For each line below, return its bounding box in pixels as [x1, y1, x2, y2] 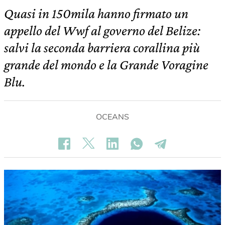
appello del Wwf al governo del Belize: [4, 23, 200, 38]
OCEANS [96, 111, 129, 123]
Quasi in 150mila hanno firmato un [4, 6, 188, 21]
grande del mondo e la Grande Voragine [4, 57, 208, 72]
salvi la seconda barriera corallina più [4, 40, 200, 55]
